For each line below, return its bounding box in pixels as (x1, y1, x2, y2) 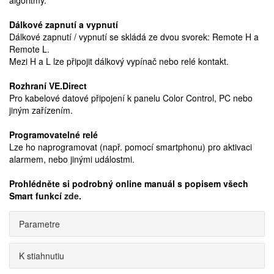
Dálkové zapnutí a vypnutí (9, 18, 118, 31)
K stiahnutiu (19, 250, 64, 262)
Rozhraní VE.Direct (9, 80, 87, 92)
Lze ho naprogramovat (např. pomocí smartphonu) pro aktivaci (9, 141, 252, 153)
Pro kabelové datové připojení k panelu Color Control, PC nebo (9, 92, 253, 104)
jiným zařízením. (9, 104, 73, 116)
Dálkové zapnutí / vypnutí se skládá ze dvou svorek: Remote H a (9, 31, 259, 43)
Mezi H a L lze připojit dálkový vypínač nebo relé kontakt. (9, 55, 229, 67)
